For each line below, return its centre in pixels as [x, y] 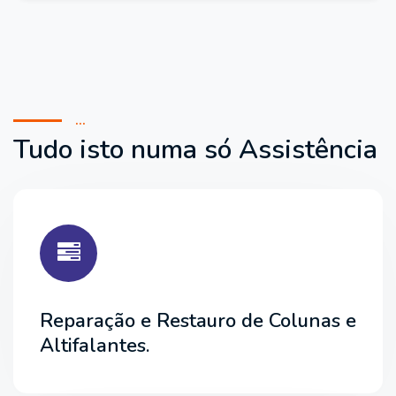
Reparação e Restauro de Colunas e [198, 320]
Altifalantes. [95, 345]
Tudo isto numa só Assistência [195, 149]
